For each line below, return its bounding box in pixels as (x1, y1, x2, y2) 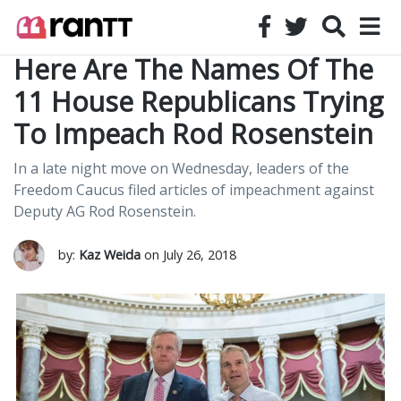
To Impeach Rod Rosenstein (13, 115, 373, 152)
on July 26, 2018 (141, 246, 236, 263)
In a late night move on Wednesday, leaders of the (13, 158, 349, 178)
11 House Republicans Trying (13, 83, 383, 120)
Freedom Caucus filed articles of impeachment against (13, 180, 374, 200)
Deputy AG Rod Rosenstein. (13, 201, 196, 221)
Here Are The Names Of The (13, 51, 373, 88)
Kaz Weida (79, 246, 141, 263)
